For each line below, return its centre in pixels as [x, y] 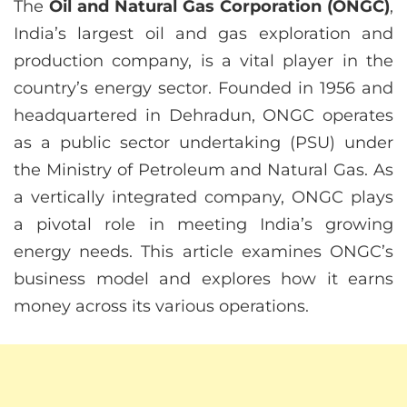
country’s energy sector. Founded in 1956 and [203, 89]
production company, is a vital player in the [203, 61]
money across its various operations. [161, 307]
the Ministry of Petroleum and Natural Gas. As [203, 170]
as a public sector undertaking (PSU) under [203, 143]
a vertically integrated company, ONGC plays [203, 198]
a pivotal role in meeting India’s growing [203, 225]
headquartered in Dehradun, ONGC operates [203, 116]
